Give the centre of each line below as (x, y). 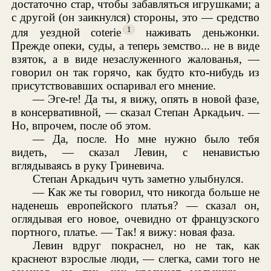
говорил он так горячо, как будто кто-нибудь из (135, 73)
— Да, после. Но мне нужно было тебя (146, 139)
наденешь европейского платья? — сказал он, (135, 206)
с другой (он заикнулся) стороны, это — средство (135, 17)
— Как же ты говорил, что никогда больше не (146, 192)
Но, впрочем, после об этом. (82, 126)
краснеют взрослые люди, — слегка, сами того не (135, 259)
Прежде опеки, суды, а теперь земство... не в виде (135, 46)
